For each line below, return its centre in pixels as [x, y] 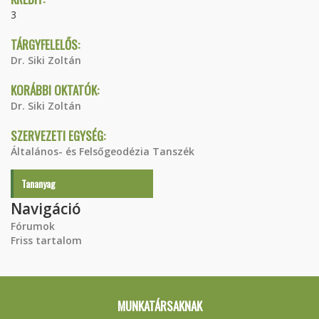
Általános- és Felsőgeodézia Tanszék [103, 151]
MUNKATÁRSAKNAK [159, 306]
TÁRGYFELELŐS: [47, 45]
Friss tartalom [46, 240]
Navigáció [46, 209]
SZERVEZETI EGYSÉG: [59, 136]
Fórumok [33, 226]
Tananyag [38, 183]
